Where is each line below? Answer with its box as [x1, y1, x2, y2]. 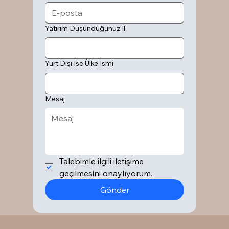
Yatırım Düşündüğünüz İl [45, 23, 126, 33]
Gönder [100, 184, 129, 195]
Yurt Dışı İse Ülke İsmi [45, 58, 114, 68]
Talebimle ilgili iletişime [59, 155, 144, 166]
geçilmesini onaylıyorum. [59, 168, 153, 178]
